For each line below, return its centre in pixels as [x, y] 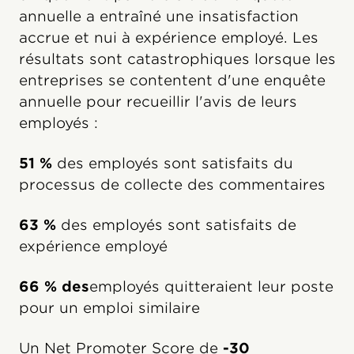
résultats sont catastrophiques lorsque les [177, 58]
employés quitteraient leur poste [211, 286]
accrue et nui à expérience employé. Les [169, 37]
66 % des [54, 286]
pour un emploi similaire [109, 307]
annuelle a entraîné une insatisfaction [159, 16]
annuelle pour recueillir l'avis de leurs [158, 101]
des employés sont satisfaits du [173, 163]
